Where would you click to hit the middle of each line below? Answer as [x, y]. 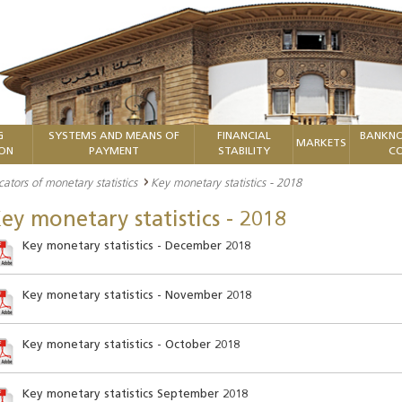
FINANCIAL [244, 136]
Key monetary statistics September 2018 [135, 394]
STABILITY [244, 152]
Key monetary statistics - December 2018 [136, 246]
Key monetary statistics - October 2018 [131, 345]
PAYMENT [114, 152]
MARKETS [321, 144]
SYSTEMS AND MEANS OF [114, 136]
